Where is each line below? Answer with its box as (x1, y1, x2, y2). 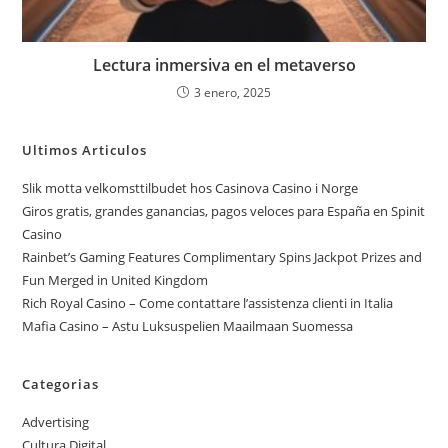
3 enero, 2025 (194, 83, 271, 101)
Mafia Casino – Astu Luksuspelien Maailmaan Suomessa (22, 316, 354, 335)
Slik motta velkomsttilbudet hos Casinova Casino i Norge (22, 178, 359, 197)
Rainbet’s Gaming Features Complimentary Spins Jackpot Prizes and (22, 247, 423, 266)
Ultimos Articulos (22, 140, 148, 159)
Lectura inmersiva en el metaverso (92, 53, 356, 76)
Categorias (22, 374, 100, 393)
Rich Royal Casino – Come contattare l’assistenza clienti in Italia (22, 293, 394, 312)
